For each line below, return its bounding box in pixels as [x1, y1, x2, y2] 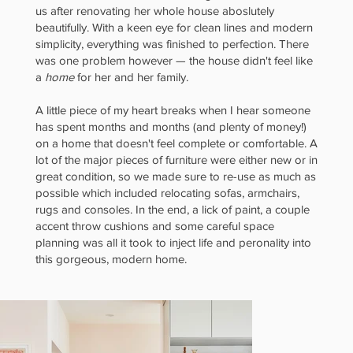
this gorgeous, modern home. [35, 252, 187, 266]
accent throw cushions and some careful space [35, 219, 274, 232]
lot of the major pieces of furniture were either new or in [35, 153, 318, 166]
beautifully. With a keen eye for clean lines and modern [35, 20, 313, 34]
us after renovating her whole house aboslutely [35, 4, 274, 17]
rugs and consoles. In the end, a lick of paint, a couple [35, 203, 310, 216]
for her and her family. [73, 70, 191, 84]
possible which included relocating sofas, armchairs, [35, 186, 299, 199]
